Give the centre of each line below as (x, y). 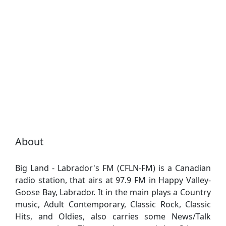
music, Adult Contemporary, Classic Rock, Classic (113, 204)
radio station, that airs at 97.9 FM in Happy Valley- (113, 180)
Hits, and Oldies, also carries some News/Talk (113, 216)
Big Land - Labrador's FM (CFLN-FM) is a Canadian (113, 168)
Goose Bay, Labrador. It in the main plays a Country (113, 192)
